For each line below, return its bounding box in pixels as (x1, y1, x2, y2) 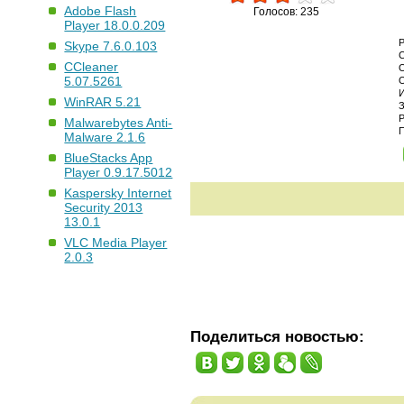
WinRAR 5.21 (64, 95, 142, 110)
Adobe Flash (64, 4, 137, 19)
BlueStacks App (64, 151, 153, 166)
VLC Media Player (64, 235, 168, 251)
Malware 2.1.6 (64, 130, 146, 145)
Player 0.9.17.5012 (64, 165, 173, 180)
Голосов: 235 (253, 5, 320, 18)
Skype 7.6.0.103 (64, 39, 158, 54)
